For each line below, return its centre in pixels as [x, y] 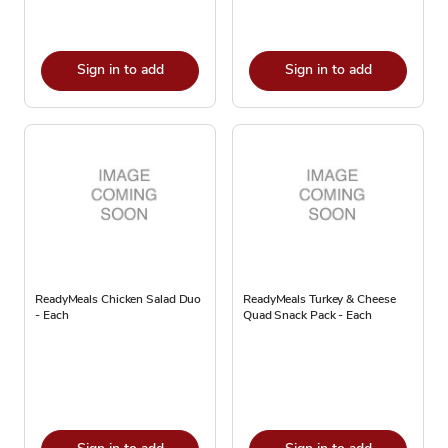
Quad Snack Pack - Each [307, 315]
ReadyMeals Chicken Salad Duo [118, 299]
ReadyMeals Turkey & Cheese [319, 299]
